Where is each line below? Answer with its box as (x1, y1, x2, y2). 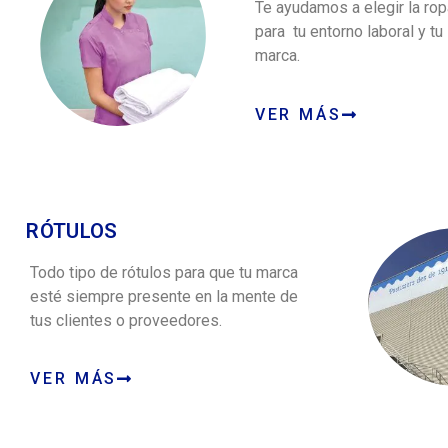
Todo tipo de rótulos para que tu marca (30, 262, 298, 282)
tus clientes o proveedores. (30, 310, 222, 330)
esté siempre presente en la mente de (30, 286, 298, 306)
